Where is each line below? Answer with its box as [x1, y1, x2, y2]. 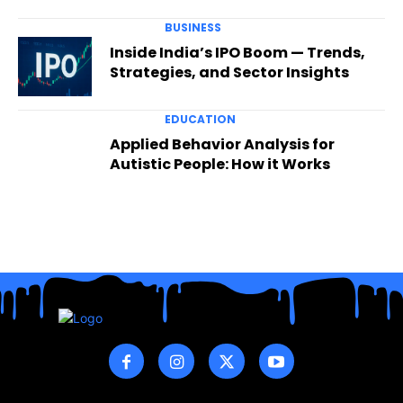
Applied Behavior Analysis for [109, 133, 335, 155]
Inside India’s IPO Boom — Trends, [109, 42, 365, 64]
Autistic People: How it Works [109, 153, 330, 175]
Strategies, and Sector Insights [109, 62, 349, 84]
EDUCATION [164, 111, 236, 127]
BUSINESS [164, 20, 221, 36]
